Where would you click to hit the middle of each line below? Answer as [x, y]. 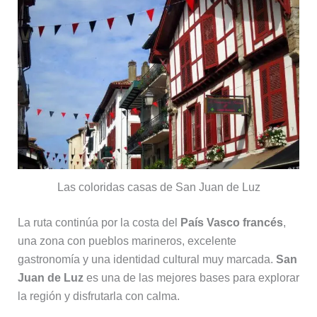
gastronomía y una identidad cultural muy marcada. [146, 259]
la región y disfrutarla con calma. [98, 296]
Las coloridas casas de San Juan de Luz [158, 187]
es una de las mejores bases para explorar [191, 277]
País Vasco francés [231, 222]
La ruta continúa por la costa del [99, 222]
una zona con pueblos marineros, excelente [127, 241]
